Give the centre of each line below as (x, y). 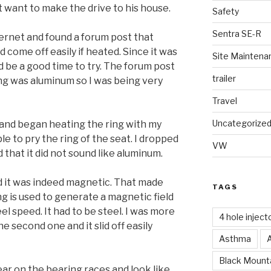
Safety (225, 11)
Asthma (235, 239)
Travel (224, 101)
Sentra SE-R (237, 34)
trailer (224, 79)
